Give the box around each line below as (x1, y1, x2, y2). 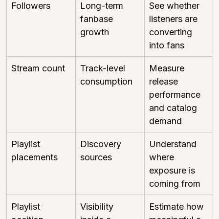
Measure (149, 63, 187, 73)
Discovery (80, 138, 124, 149)
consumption (80, 76, 132, 87)
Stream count (11, 63, 65, 73)
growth (80, 26, 109, 37)
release (149, 76, 180, 87)
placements (11, 152, 58, 162)
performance (149, 89, 203, 100)
